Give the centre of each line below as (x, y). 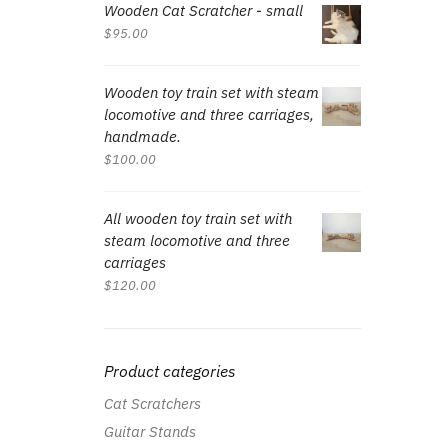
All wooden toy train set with (197, 218)
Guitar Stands (149, 432)
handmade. (142, 136)
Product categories (169, 370)
